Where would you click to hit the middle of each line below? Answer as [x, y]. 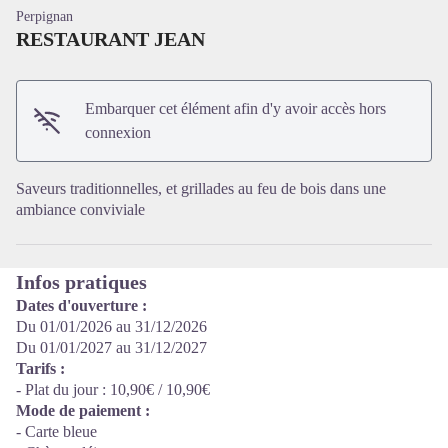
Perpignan [44, 16]
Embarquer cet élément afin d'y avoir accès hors [236, 108]
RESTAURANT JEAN [110, 39]
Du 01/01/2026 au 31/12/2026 [111, 326]
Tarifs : [40, 368]
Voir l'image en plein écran [307, 110]
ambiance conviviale [80, 209]
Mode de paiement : [83, 410]
